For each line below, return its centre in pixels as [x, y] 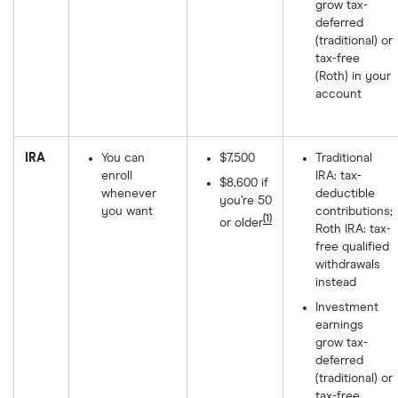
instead [336, 283]
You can [123, 158]
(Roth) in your [353, 76]
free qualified [352, 247]
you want [127, 211]
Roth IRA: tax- [353, 229]
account [338, 94]
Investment [347, 307]
